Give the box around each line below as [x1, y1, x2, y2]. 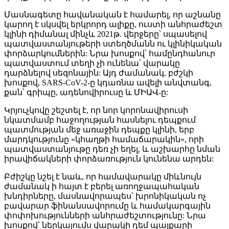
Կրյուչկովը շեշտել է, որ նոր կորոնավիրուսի [4, 105, 188, 114]
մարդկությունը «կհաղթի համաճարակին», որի [4, 134, 204, 144]
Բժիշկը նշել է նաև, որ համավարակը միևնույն [4, 172, 201, 181]
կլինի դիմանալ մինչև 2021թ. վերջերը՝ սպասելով [4, 29, 207, 38]
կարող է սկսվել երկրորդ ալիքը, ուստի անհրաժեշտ [4, 19, 222, 29]
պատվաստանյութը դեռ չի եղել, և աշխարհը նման [4, 144, 220, 153]
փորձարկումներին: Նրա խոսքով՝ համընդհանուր [4, 49, 215, 58]
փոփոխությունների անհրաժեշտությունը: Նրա [4, 211, 206, 220]
